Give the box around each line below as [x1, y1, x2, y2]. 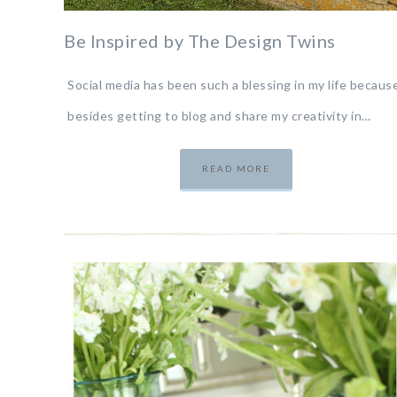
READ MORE [202, 162, 271, 174]
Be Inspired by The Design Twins [64, 29, 336, 51]
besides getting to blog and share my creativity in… [67, 107, 371, 123]
